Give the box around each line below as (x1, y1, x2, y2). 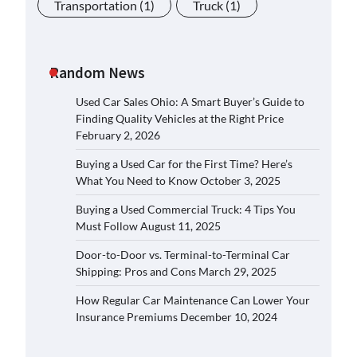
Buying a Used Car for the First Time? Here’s (76, 157, 292, 171)
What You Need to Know (76, 174, 198, 187)
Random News (49, 63, 145, 82)
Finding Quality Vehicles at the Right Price (76, 112, 284, 125)
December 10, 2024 (180, 310, 277, 324)
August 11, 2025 (140, 219, 221, 233)
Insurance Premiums (76, 310, 178, 324)
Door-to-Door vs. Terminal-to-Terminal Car (76, 248, 290, 261)
